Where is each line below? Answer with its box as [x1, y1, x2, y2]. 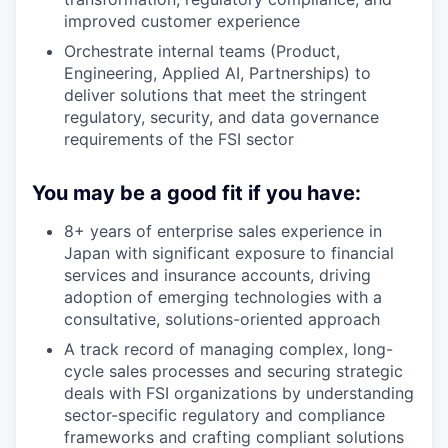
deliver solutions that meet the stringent [64, 85, 367, 106]
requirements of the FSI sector [64, 129, 294, 150]
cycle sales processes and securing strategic [64, 361, 403, 382]
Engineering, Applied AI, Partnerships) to [64, 63, 371, 84]
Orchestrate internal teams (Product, [64, 41, 340, 62]
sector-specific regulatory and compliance [64, 405, 385, 426]
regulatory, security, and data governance [64, 107, 379, 128]
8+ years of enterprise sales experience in [64, 221, 382, 242]
